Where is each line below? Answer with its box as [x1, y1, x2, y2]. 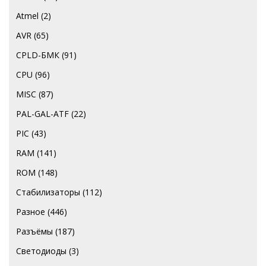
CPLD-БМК [16, 49, 59, 61]
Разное [16, 206, 45, 218]
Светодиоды [16, 245, 66, 257]
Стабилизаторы [16, 186, 80, 198]
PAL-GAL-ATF [16, 108, 69, 120]
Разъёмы [16, 226, 53, 237]
